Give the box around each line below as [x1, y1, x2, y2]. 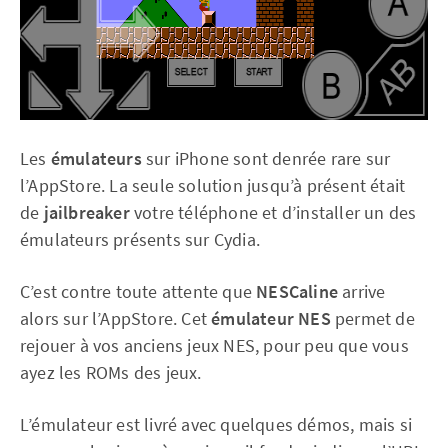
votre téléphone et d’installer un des [129, 201, 417, 224]
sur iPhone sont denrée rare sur [141, 147, 391, 170]
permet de [330, 307, 415, 330]
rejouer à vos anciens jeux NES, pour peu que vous [20, 334, 409, 357]
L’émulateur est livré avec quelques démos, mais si [20, 413, 413, 436]
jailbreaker [43, 201, 130, 224]
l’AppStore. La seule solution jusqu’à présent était [20, 174, 406, 197]
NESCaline [256, 280, 339, 303]
